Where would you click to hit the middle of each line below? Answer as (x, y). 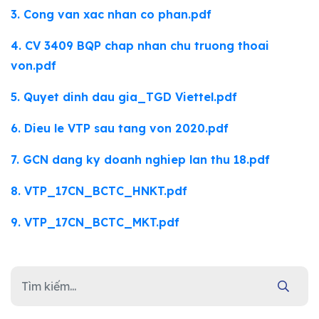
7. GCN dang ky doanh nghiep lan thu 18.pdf (140, 159)
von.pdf (33, 66)
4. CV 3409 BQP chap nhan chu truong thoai (140, 46)
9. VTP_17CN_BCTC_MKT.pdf (95, 222)
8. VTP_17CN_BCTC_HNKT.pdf (99, 191)
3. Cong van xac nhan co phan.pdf (111, 14)
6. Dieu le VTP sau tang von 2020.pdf (120, 128)
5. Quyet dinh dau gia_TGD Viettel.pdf (124, 97)
